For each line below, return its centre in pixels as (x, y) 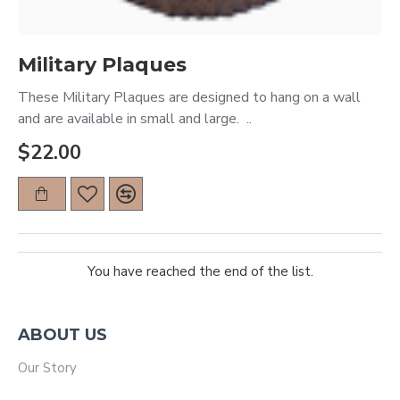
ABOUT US (62, 335)
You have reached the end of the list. (200, 271)
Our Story (47, 368)
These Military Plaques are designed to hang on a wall (189, 97)
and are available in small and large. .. (135, 119)
